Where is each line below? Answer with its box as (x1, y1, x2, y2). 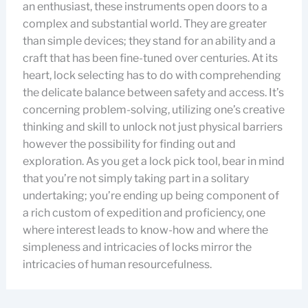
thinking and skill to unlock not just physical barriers (22, 120, 283, 133)
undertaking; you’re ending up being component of (22, 189, 279, 202)
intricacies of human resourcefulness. (22, 258, 212, 271)
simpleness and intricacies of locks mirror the (22, 241, 252, 254)
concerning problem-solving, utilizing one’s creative (22, 103, 285, 116)
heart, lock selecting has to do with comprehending (22, 69, 281, 82)
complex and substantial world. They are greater (22, 17, 267, 30)
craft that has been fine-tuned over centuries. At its (22, 52, 278, 65)
